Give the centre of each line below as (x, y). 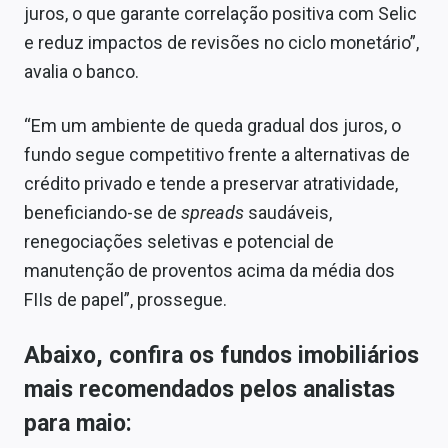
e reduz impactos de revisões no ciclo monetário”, (221, 43)
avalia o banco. (81, 72)
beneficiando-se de (102, 213)
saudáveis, (290, 213)
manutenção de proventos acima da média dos (209, 271)
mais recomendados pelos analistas (209, 390)
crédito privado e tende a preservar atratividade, (211, 184)
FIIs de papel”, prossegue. (125, 300)
